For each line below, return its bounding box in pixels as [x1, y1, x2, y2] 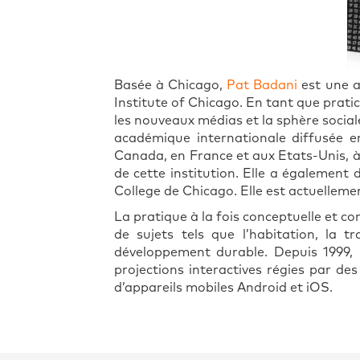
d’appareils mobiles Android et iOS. [114, 281, 333, 295]
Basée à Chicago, [114, 79, 227, 92]
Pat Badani [227, 79, 298, 92]
